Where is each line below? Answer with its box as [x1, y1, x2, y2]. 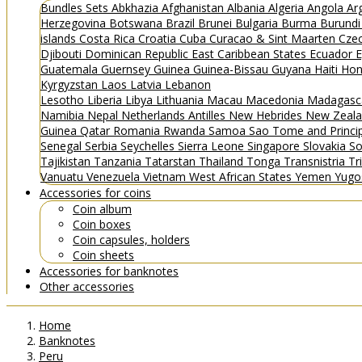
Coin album [73, 200, 132, 217]
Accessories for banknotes [40, 263, 179, 279]
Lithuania [156, 91, 207, 107]
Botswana [109, 15, 166, 31]
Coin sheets [73, 246, 134, 263]
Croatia [138, 30, 179, 46]
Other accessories [40, 278, 134, 294]
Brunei [198, 15, 235, 31]
